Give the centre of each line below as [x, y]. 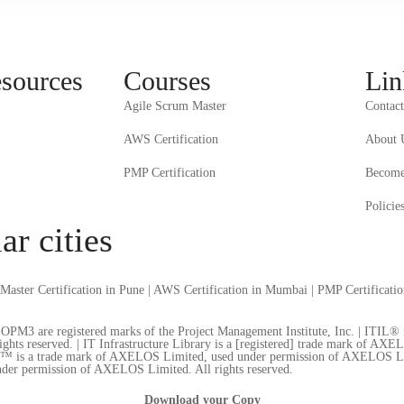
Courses [167, 81]
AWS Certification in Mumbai [230, 290]
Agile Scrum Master [175, 106]
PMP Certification [170, 173]
